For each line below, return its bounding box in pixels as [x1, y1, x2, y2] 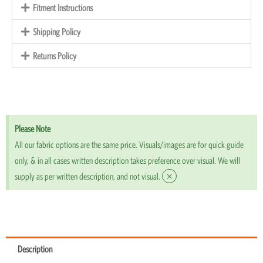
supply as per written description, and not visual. [15, 171, 160, 182]
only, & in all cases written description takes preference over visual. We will [15, 155, 240, 166]
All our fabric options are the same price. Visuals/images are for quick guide [15, 139, 244, 150]
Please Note [15, 123, 50, 134]
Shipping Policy [32, 26, 80, 38]
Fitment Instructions [32, 2, 93, 14]
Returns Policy [32, 50, 76, 62]
